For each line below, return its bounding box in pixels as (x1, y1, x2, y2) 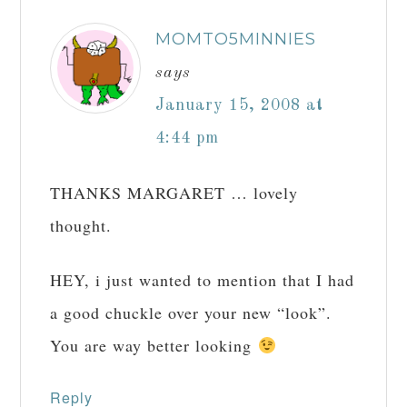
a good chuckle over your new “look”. (50, 302, 333, 323)
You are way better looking (50, 334, 258, 356)
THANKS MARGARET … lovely (50, 182, 299, 203)
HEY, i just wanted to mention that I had (50, 269, 355, 291)
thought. (50, 214, 113, 236)
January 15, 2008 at (155, 97, 324, 114)
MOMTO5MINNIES (155, 29, 317, 49)
